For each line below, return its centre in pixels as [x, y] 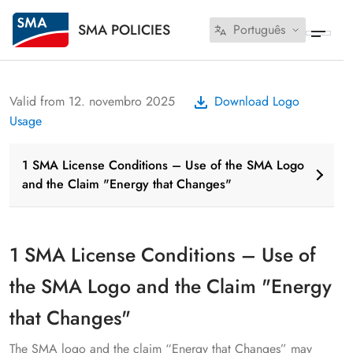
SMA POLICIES [124, 30]
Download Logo [257, 101]
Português [259, 30]
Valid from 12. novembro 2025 [92, 101]
